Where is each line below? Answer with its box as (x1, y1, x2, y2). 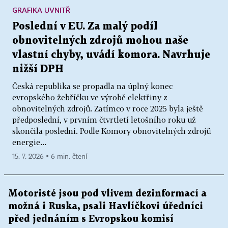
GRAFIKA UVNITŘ (12, 6, 70, 15)
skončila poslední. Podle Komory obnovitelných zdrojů (12, 126, 211, 136)
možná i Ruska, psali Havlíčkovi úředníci (8, 202, 203, 211)
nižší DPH (12, 64, 64, 75)
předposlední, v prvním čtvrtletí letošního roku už (12, 115, 196, 125)
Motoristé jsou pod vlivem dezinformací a (8, 189, 207, 198)
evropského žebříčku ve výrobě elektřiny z (12, 93, 167, 102)
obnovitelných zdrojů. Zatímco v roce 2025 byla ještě (12, 104, 203, 113)
